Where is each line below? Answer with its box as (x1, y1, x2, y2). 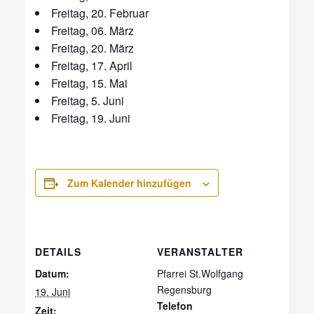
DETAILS (35, 245, 82, 259)
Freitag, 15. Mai (51, 74, 128, 91)
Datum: (35, 266, 70, 281)
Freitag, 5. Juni (51, 92, 125, 109)
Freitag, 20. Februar (51, 4, 149, 21)
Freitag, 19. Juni (51, 109, 131, 126)
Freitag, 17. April (51, 57, 133, 74)
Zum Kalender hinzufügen (67, 175, 192, 190)
